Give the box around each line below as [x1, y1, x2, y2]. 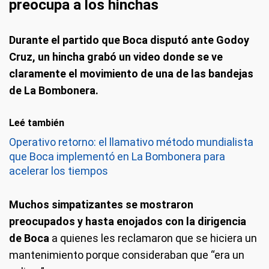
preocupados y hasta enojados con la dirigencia [9, 215, 246, 228]
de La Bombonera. [9, 84, 98, 97]
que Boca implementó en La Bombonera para [9, 150, 225, 163]
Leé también [9, 117, 64, 128]
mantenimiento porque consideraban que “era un [9, 249, 244, 261]
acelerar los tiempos [9, 165, 108, 177]
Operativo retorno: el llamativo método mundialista [9, 136, 253, 148]
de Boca [9, 232, 52, 244]
